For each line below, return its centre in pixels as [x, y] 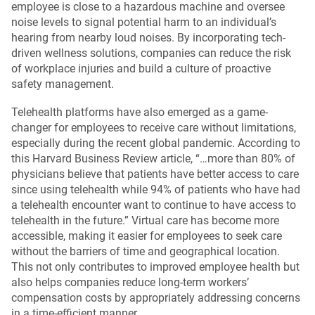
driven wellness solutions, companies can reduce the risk [151, 53]
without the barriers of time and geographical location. [146, 251]
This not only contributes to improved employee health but [155, 266]
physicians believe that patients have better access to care [155, 174]
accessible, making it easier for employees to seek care [147, 236]
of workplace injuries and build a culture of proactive [141, 68]
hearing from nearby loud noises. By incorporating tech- [148, 37]
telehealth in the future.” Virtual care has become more [145, 220]
